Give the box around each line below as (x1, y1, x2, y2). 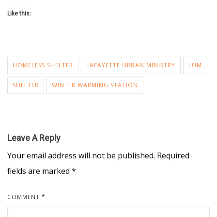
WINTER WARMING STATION (52, 81, 138, 89)
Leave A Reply (7, 133, 61, 143)
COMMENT (7, 193, 42, 201)
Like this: (7, 10, 31, 17)
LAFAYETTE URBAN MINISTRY (86, 61, 175, 69)
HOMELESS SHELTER (13, 61, 73, 69)
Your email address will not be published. (7, 150, 155, 161)
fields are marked (7, 166, 72, 176)
